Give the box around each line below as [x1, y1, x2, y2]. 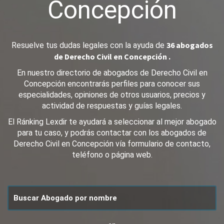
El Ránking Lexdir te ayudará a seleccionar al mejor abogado [7, 117, 216, 126]
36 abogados [166, 40, 213, 50]
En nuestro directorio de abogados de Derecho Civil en [16, 68, 207, 77]
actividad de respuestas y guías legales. [42, 101, 182, 110]
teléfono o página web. [71, 150, 152, 159]
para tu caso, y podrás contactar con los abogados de [17, 128, 206, 137]
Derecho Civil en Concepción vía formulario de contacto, [13, 139, 210, 148]
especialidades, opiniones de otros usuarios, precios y [18, 90, 205, 99]
